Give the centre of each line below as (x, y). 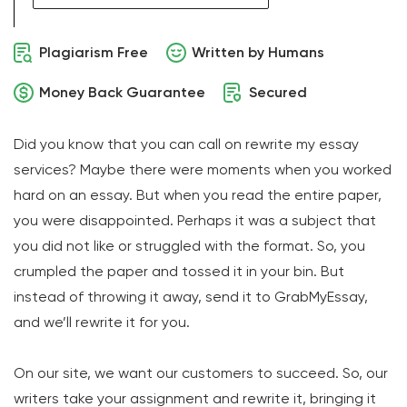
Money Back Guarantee (122, 92)
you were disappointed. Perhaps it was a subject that (195, 220)
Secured (278, 92)
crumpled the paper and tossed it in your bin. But (179, 271)
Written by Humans (258, 52)
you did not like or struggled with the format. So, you (189, 246)
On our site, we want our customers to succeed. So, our (201, 373)
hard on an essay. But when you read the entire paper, (198, 195)
